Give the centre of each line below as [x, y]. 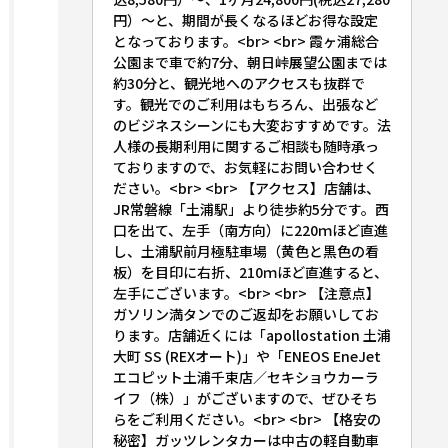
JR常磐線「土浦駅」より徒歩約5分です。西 [250, 209]
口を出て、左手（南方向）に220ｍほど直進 [250, 230]
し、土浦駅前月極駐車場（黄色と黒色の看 [245, 251]
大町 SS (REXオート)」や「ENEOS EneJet [246, 356]
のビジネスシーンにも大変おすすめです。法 [251, 125]
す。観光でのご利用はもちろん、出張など [245, 104]
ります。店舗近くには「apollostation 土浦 [251, 335]
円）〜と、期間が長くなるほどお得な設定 [245, 20]
